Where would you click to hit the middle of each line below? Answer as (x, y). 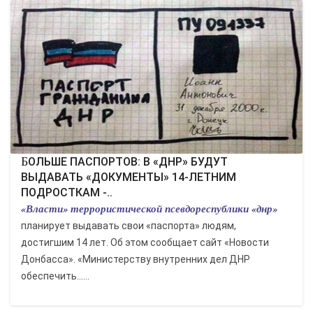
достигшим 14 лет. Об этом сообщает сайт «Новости (145, 242)
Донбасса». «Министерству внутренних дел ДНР (136, 259)
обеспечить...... (55, 276)
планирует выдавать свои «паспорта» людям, (129, 226)
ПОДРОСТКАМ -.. (67, 192)
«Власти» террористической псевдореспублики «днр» (149, 209)
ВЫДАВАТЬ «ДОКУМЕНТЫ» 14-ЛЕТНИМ (129, 177)
